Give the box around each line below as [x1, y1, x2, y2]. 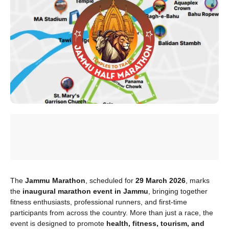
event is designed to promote [10, 219, 106, 228]
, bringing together [148, 187, 208, 196]
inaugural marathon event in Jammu [22, 187, 148, 196]
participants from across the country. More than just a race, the [10, 209, 213, 217]
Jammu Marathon [25, 176, 85, 185]
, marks [186, 176, 210, 185]
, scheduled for [85, 176, 135, 185]
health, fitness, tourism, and [106, 219, 204, 228]
